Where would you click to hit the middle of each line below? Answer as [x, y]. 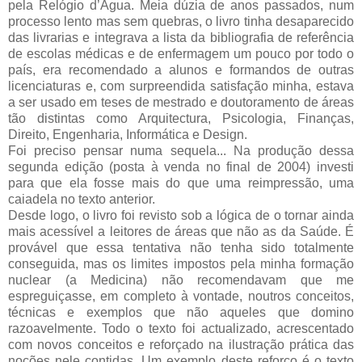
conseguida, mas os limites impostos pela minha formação [181, 263]
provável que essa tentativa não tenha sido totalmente [181, 247]
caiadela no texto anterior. [83, 199]
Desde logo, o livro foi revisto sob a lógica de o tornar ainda [181, 215]
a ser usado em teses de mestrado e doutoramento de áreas [181, 102]
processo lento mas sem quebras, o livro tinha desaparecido [181, 21]
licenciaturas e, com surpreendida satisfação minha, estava [181, 86]
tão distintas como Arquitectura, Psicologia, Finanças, [181, 118]
